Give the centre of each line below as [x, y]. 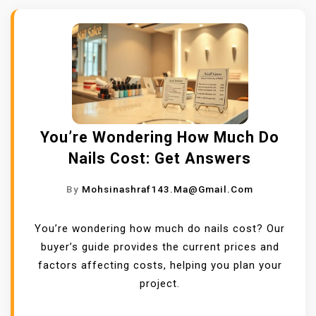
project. [160, 284]
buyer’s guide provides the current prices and [160, 247]
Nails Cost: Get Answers [160, 159]
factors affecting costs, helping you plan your [160, 266]
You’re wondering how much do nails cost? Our [160, 229]
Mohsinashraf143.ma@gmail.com [168, 189]
